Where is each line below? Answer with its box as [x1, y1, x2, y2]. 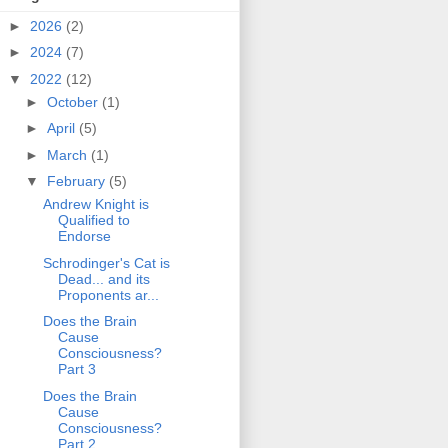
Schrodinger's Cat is [42, 254, 170, 271]
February [46, 173, 109, 190]
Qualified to [57, 212, 130, 229]
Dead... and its [57, 270, 150, 287]
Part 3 [57, 361, 96, 378]
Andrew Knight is [42, 196, 149, 213]
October [46, 93, 102, 110]
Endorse [57, 228, 111, 245]
